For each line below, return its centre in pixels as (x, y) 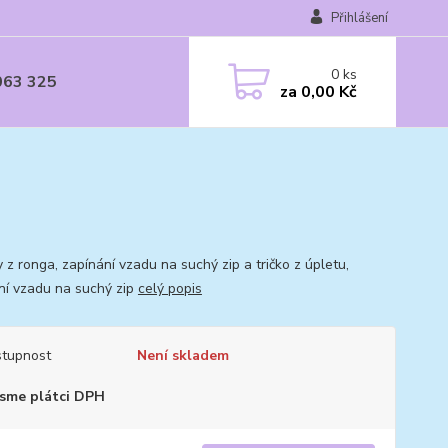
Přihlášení (359, 18)
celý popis (169, 288)
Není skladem (182, 355)
